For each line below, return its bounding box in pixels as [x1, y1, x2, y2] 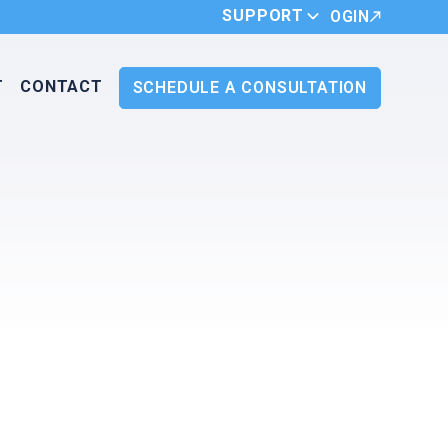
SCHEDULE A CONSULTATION [132, 77, 368, 97]
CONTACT [20, 76, 103, 96]
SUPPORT [222, 6, 305, 25]
